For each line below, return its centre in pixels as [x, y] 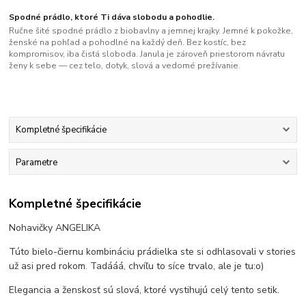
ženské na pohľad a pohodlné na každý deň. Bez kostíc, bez [128, 42]
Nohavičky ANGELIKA [55, 228]
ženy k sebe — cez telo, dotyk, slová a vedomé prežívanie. [125, 65]
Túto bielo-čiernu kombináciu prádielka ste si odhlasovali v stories [153, 252]
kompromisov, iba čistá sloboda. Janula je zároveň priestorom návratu [147, 54]
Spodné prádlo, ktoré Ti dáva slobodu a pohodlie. [112, 17]
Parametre [36, 162]
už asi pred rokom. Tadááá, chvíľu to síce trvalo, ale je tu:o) [137, 266]
